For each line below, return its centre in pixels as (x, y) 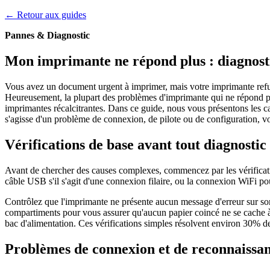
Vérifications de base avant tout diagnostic (136, 144)
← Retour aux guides (46, 15)
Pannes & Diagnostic (47, 35)
